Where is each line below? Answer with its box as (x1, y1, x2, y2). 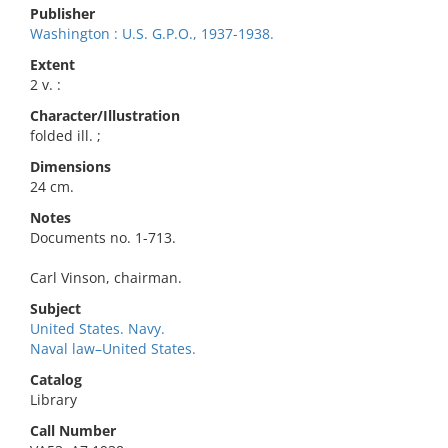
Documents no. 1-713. (30, 228, 176, 247)
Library (30, 390, 77, 409)
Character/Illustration (30, 106, 180, 125)
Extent (30, 55, 75, 74)
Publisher (30, 4, 95, 23)
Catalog (30, 370, 82, 389)
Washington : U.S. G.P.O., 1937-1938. (30, 24, 274, 43)
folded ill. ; (30, 126, 101, 145)
